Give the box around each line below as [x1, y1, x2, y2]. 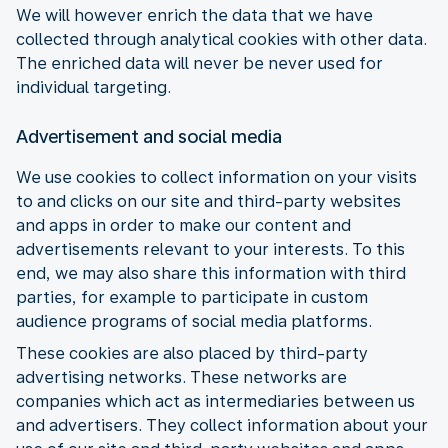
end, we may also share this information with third [16, 263, 406, 283]
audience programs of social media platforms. [16, 311, 372, 331]
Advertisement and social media [16, 125, 282, 147]
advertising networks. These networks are [16, 367, 347, 387]
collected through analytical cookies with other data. [16, 29, 427, 49]
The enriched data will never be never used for [16, 53, 383, 73]
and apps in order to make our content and [16, 215, 351, 235]
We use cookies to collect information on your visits [16, 167, 417, 187]
